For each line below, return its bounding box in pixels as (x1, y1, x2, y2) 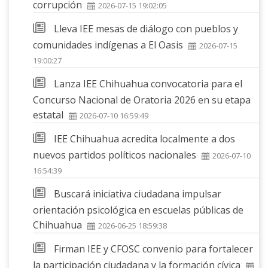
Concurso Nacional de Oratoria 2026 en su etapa (33, 93, 251, 106)
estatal (33, 108, 63, 121)
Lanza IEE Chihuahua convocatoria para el (54, 77, 242, 90)
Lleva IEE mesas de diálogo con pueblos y (54, 22, 238, 35)
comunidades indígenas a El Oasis (33, 38, 183, 51)
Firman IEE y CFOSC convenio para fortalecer (54, 242, 253, 255)
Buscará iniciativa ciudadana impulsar (54, 187, 221, 200)
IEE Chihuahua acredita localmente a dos (54, 132, 235, 145)
